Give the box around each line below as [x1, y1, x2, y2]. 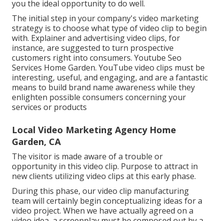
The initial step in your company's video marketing [12, 13, 199, 24]
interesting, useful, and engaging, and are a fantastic [12, 72, 208, 83]
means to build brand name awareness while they [12, 82, 195, 93]
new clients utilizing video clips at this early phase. [12, 171, 196, 182]
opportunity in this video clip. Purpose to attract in [12, 161, 198, 172]
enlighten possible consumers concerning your [12, 92, 186, 103]
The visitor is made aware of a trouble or [12, 151, 163, 162]
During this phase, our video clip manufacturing [12, 185, 189, 197]
